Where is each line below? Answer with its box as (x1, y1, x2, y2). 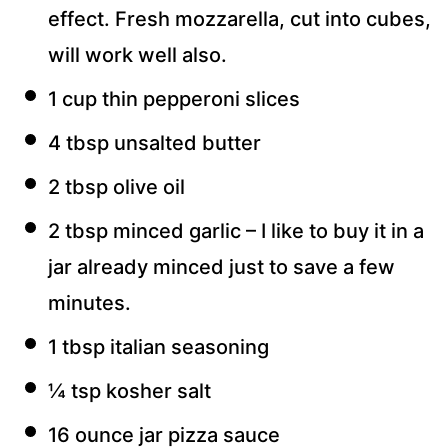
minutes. (48, 291, 131, 316)
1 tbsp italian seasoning (48, 335, 269, 360)
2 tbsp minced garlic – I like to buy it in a (48, 219, 424, 244)
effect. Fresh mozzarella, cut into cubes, (48, 7, 431, 32)
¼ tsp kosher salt (48, 379, 211, 404)
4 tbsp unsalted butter (48, 131, 261, 156)
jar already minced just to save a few (48, 255, 395, 280)
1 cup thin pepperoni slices (48, 87, 300, 112)
